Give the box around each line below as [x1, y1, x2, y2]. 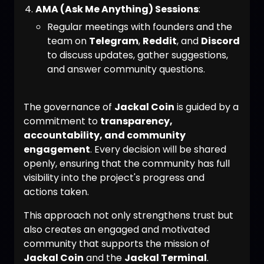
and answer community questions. [47, 62, 205, 76]
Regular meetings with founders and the [47, 20, 232, 34]
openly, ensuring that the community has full [24, 157, 230, 170]
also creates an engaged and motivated [24, 223, 210, 236]
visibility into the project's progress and [24, 171, 204, 184]
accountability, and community [24, 128, 186, 142]
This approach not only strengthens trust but [24, 209, 233, 222]
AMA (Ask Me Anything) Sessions [35, 2, 199, 16]
